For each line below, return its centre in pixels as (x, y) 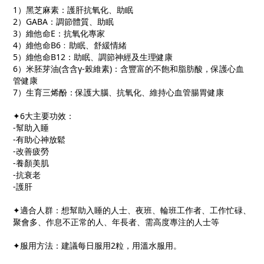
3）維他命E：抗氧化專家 (59, 34)
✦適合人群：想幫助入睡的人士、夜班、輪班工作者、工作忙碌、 (132, 210)
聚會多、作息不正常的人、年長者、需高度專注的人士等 (116, 222)
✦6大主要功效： (44, 116)
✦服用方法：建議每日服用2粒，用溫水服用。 (97, 246)
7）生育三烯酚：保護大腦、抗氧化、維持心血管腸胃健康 (118, 93)
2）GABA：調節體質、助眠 (63, 22)
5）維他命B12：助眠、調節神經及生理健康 (93, 57)
